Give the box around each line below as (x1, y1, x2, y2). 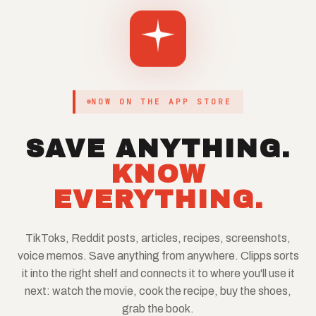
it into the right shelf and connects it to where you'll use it (21, 267, 295, 279)
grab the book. (122, 302, 194, 315)
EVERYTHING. (52, 185, 264, 214)
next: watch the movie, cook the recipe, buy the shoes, (25, 284, 291, 297)
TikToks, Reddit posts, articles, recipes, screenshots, (25, 231, 291, 244)
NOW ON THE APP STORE (91, 96, 232, 107)
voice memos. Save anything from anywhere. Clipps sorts (17, 249, 299, 262)
